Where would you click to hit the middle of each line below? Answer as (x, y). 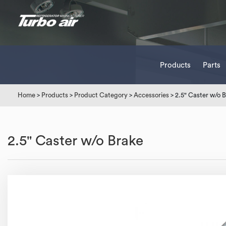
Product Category (101, 95)
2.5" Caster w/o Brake (75, 141)
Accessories (151, 95)
